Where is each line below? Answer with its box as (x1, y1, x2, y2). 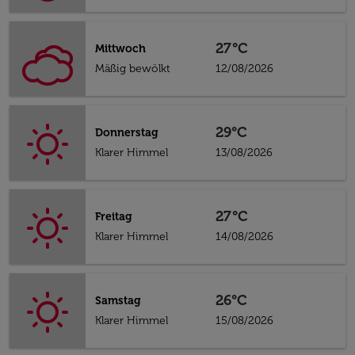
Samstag (95, 294, 141, 307)
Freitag (95, 210, 132, 223)
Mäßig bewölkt (95, 62, 170, 75)
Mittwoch (95, 42, 146, 55)
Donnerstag (95, 126, 158, 139)
